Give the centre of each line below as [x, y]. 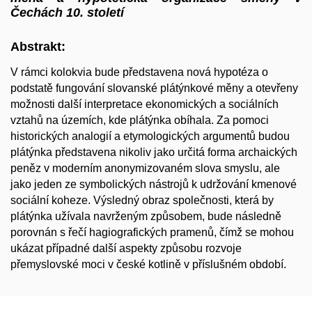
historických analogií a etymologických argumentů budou [150, 136]
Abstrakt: [38, 46]
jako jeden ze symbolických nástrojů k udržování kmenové [154, 185]
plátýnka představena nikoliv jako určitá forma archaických [154, 153]
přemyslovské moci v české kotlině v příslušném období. [148, 265]
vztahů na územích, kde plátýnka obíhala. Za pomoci [140, 120]
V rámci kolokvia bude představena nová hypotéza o [139, 72]
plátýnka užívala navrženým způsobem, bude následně [146, 217]
